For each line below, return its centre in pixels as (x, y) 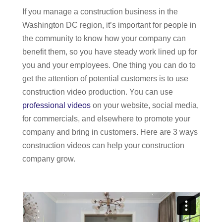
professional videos (56, 105)
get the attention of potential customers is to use (105, 79)
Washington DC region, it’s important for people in (109, 25)
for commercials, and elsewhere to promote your (106, 119)
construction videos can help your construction (103, 145)
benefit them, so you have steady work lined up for (110, 52)
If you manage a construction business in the (100, 12)
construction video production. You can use (98, 92)
